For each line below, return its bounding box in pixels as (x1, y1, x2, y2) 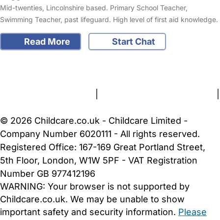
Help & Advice (85, 49, 143, 60)
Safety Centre (24, 49, 82, 60)
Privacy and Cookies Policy (101, 89, 214, 100)
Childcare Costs (146, 49, 213, 60)
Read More (22, 36, 70, 47)
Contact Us (41, 62, 88, 73)
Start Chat (110, 36, 155, 47)
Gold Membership (117, 62, 192, 73)
